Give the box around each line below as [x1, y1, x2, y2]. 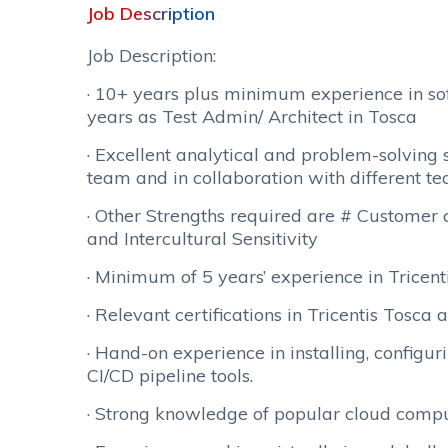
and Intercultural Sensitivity [87, 227, 318, 250]
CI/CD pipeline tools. [87, 364, 253, 387]
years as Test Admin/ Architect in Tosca [87, 105, 417, 128]
